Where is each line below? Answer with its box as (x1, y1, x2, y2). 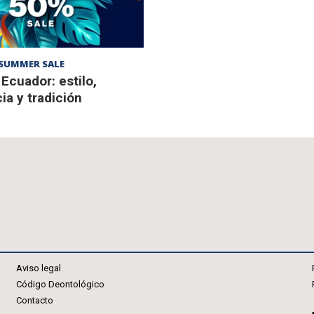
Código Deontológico (15, 279, 104, 290)
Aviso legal (15, 263, 61, 274)
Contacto (15, 295, 53, 306)
